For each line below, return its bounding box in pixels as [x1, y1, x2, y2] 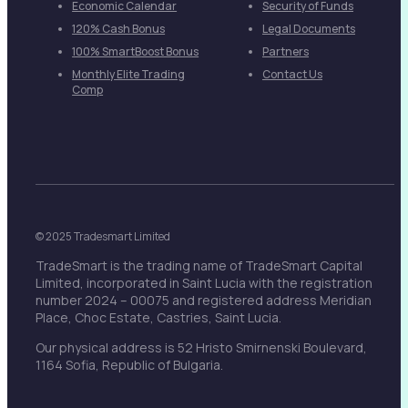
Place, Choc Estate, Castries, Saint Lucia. [36, 309, 282, 327]
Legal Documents [262, 21, 355, 37]
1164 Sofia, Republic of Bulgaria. [36, 356, 224, 374]
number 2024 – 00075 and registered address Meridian [36, 291, 372, 310]
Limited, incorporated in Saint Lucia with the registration [36, 274, 373, 292]
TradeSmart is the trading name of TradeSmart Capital [36, 257, 363, 275]
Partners [262, 44, 309, 60]
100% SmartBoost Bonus [72, 44, 199, 60]
